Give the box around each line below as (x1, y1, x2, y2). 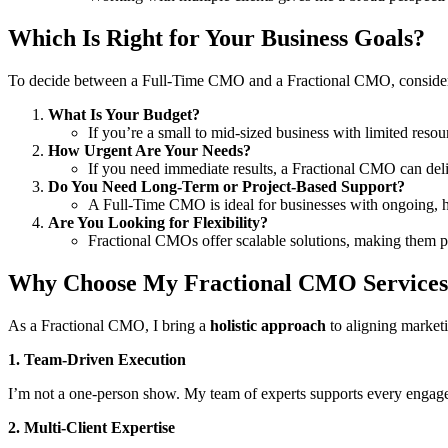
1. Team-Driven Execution (8, 350, 186, 368)
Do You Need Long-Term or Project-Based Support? (48, 177, 405, 195)
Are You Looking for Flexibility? (48, 213, 268, 231)
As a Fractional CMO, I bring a (8, 316, 210, 334)
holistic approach (210, 316, 326, 334)
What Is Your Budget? (48, 105, 200, 123)
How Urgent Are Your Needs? (48, 141, 251, 159)
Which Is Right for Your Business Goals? (8, 24, 425, 51)
